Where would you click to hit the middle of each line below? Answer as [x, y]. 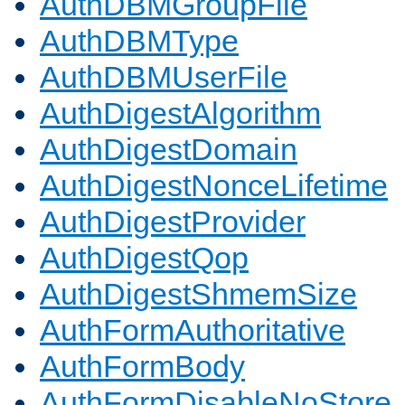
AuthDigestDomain [169, 150]
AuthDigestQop [144, 258]
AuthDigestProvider [173, 222]
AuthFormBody [142, 367]
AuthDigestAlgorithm [180, 113]
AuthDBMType [139, 41]
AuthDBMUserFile [164, 77]
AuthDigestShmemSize [198, 294]
